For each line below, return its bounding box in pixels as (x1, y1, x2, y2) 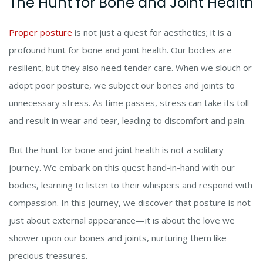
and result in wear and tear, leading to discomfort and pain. (9, 114, 246, 127)
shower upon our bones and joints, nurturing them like (9, 232, 227, 244)
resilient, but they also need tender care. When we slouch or (9, 62, 252, 74)
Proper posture (9, 26, 72, 39)
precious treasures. (9, 249, 87, 262)
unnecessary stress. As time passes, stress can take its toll (9, 97, 249, 109)
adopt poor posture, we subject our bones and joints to (9, 79, 235, 92)
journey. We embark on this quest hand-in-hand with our (9, 161, 235, 174)
